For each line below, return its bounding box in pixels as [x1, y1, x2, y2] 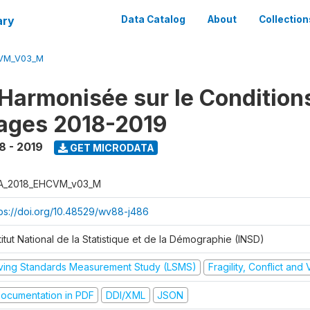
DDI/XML [105, 289, 145, 301]
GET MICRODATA [67, 141, 154, 154]
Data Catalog [121, 14, 185, 25]
